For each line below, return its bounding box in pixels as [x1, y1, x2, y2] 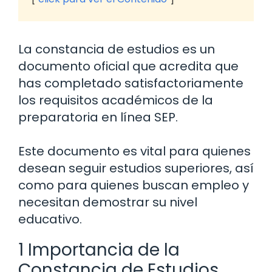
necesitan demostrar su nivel [18, 194, 197, 211]
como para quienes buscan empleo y [18, 177, 249, 194]
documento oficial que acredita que [18, 58, 239, 75]
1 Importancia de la [18, 238, 180, 262]
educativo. [18, 211, 82, 228]
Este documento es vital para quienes [18, 143, 251, 160]
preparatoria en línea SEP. [18, 109, 178, 126]
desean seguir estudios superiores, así [18, 160, 254, 177]
